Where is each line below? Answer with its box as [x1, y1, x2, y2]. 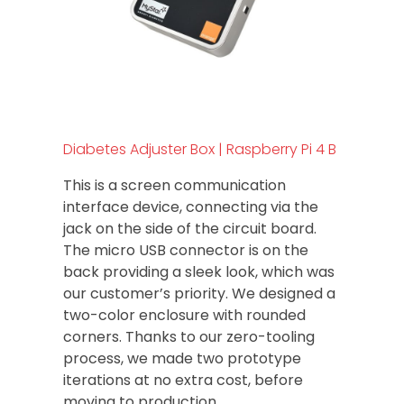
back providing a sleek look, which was [63, 261, 335, 282]
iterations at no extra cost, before [63, 369, 303, 390]
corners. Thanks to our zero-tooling [63, 326, 315, 347]
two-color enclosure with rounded [63, 304, 306, 326]
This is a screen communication [63, 174, 286, 196]
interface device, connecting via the [63, 196, 318, 217]
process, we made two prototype [63, 347, 301, 369]
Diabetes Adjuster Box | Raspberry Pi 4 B [63, 138, 336, 160]
